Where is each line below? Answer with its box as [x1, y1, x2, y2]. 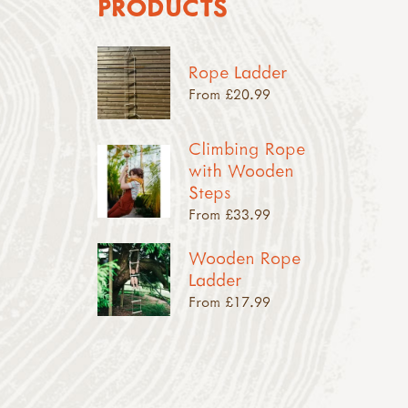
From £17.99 [188, 291, 270, 311]
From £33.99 [188, 204, 270, 223]
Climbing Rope [188, 136, 305, 159]
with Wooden [188, 158, 294, 181]
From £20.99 [188, 84, 270, 103]
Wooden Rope [188, 245, 301, 269]
